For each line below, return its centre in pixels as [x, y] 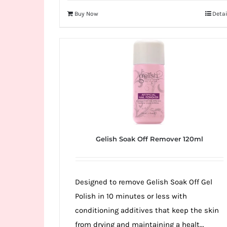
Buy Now [86, 14]
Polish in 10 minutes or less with [131, 196]
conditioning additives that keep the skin [147, 211]
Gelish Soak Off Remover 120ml [150, 139]
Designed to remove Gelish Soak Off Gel [144, 182]
